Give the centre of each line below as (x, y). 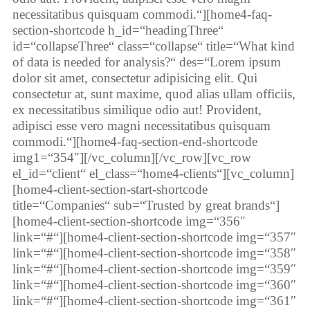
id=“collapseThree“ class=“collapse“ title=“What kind (153, 46)
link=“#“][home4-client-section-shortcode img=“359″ (154, 269)
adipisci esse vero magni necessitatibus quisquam (141, 126)
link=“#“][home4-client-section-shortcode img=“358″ (154, 253)
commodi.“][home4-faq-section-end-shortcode (135, 142)
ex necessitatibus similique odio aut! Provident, (137, 110)
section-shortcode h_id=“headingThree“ (118, 30)
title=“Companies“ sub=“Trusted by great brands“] (146, 205)
